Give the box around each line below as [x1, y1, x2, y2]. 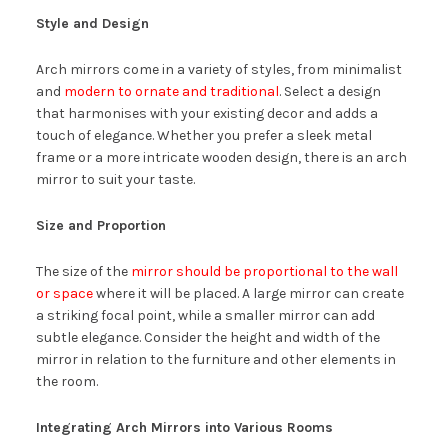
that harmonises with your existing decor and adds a [35, 105, 378, 123]
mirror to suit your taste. [35, 171, 195, 189]
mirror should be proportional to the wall [130, 263, 398, 281]
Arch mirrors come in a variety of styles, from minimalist [35, 61, 402, 79]
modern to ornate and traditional [63, 83, 279, 101]
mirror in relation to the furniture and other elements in [35, 351, 396, 369]
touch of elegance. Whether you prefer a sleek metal [35, 127, 372, 145]
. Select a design [278, 83, 381, 101]
